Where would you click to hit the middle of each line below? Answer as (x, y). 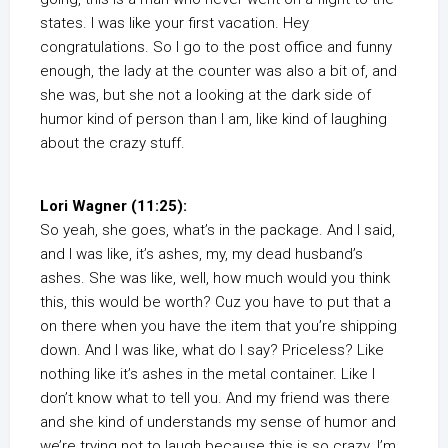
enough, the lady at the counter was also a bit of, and (218, 71)
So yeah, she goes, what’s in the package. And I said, (217, 230)
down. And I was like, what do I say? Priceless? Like (212, 350)
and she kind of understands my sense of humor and (218, 422)
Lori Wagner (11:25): (113, 206)
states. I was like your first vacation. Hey (174, 23)
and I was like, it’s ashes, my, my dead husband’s (201, 254)
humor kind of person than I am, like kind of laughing (213, 119)
